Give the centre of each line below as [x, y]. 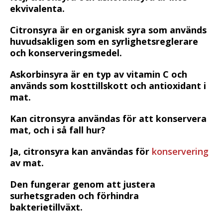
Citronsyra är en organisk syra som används [108, 30]
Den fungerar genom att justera [83, 184]
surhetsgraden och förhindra [74, 195]
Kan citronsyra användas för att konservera [108, 118]
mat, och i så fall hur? [58, 130]
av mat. [27, 163]
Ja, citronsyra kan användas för [81, 151]
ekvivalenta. [37, 8]
